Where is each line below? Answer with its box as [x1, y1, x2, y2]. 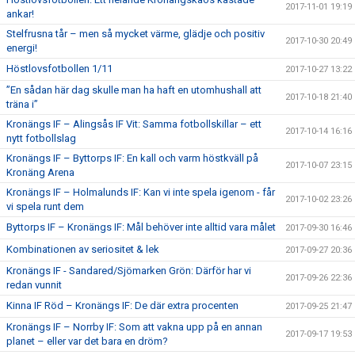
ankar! [6, 8, 34, 20]
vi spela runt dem [6, 200, 84, 212]
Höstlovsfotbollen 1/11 [6, 63, 113, 74]
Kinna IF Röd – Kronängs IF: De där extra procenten [6, 300, 239, 311]
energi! [6, 42, 37, 54]
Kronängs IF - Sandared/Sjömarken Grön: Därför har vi [6, 265, 251, 277]
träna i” [6, 98, 38, 110]
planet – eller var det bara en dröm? [6, 335, 168, 347]
